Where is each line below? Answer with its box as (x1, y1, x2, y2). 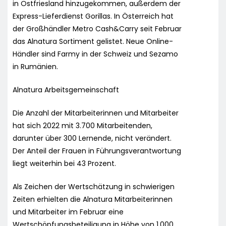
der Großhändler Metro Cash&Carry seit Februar (13, 23, 182, 34)
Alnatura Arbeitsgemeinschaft (13, 84, 119, 95)
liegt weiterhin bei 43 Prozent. (13, 158, 116, 168)
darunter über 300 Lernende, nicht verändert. (13, 133, 172, 143)
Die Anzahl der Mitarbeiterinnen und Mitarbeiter (13, 107, 179, 118)
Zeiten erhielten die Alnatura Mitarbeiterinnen (13, 194, 173, 204)
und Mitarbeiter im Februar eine (13, 206, 124, 217)
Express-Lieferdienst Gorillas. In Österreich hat (13, 11, 174, 21)
